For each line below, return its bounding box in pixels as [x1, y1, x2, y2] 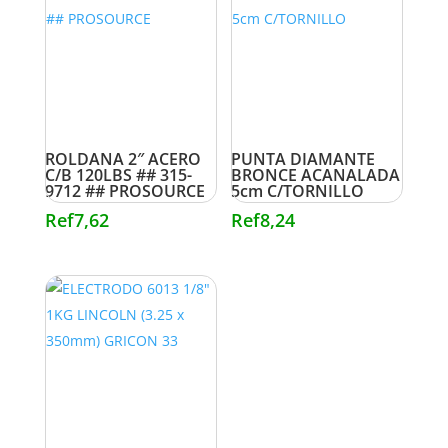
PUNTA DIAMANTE [231, 148, 376, 171]
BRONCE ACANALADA [231, 164, 401, 187]
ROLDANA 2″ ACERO [44, 148, 201, 171]
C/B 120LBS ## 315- [44, 164, 192, 187]
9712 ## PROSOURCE [44, 180, 205, 203]
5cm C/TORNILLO [231, 180, 365, 203]
